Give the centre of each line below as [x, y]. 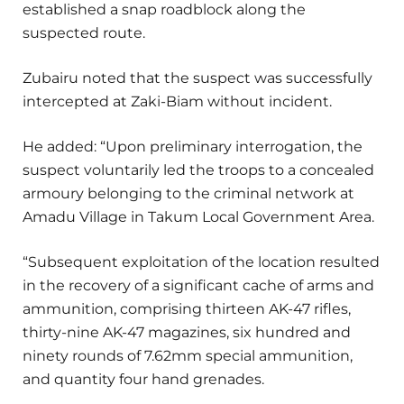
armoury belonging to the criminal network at [188, 194]
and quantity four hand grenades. [143, 380]
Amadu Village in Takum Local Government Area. [198, 217]
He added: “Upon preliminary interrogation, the [193, 147]
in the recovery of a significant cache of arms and [198, 286]
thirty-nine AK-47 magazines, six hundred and [187, 333]
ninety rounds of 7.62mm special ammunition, [188, 356]
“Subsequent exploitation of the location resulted [201, 262]
